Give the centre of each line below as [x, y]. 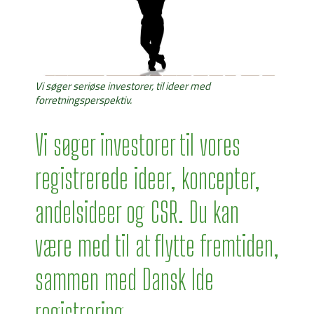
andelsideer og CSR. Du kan [137, 213]
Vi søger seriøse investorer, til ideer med [123, 86]
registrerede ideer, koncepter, [148, 179]
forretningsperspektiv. [83, 100]
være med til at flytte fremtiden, [157, 246]
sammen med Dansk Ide [124, 280]
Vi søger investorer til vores [138, 145]
